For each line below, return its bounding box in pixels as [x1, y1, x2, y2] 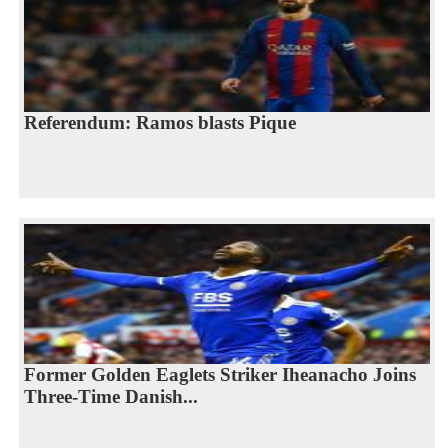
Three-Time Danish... [23, 385, 198, 407]
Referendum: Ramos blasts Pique [23, 111, 296, 133]
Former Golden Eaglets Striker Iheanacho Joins [23, 363, 416, 385]
